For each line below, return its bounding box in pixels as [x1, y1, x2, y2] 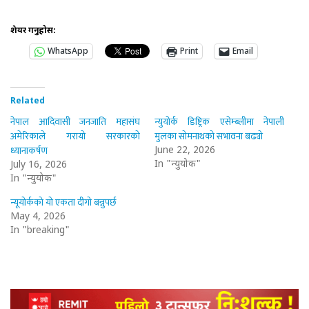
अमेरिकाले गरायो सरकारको [10, 128, 141, 144]
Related [10, 95, 45, 107]
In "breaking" [10, 223, 70, 237]
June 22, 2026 [154, 143, 215, 157]
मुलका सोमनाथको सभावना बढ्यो [154, 128, 263, 144]
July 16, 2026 [10, 158, 67, 172]
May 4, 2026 [10, 210, 66, 223]
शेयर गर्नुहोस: [10, 25, 56, 37]
